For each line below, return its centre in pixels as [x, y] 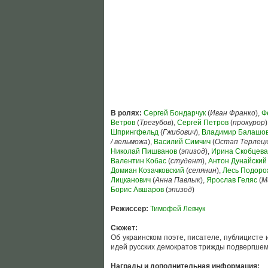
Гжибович [179, 132]
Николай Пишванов [144, 151]
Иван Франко [233, 113]
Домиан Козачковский [147, 170]
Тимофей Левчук [178, 209]
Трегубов [155, 123]
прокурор [249, 123]
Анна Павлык [178, 180]
